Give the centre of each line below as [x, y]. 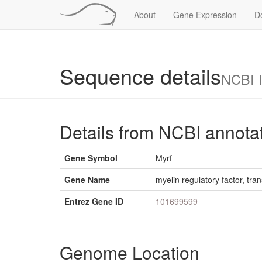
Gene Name [87, 180]
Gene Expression [205, 15]
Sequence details [140, 76]
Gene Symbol [91, 158]
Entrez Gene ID [94, 201]
